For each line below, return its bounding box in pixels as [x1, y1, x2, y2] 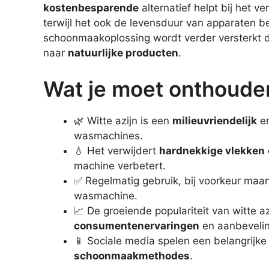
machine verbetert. [74, 159, 166, 172]
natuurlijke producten [68, 47, 178, 59]
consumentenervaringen [74, 219, 199, 232]
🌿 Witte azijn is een [74, 114, 172, 127]
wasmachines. [74, 129, 143, 142]
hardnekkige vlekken [159, 144, 265, 157]
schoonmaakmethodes [74, 249, 190, 262]
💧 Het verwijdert [74, 144, 159, 157]
